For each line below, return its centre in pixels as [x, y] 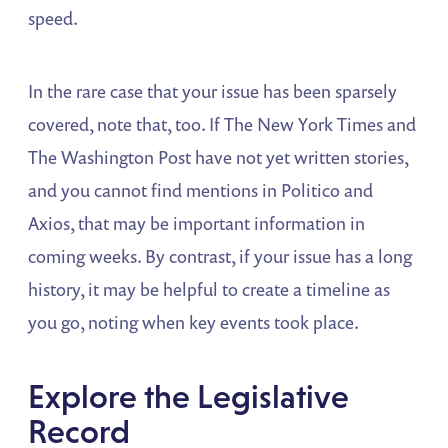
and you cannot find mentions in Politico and [201, 190]
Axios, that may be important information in [197, 223]
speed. [53, 18]
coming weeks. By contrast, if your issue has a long [220, 256]
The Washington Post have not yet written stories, [218, 157]
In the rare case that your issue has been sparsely [213, 91]
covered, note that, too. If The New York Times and [222, 124]
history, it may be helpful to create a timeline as [209, 289]
